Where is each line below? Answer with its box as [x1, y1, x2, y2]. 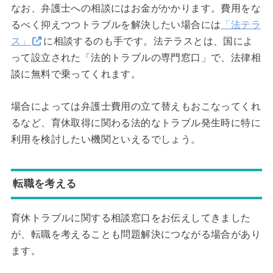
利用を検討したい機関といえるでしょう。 [10, 134, 201, 145]
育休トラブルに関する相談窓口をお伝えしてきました [10, 213, 251, 224]
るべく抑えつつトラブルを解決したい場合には [10, 19, 221, 30]
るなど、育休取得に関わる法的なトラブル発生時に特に [10, 118, 261, 129]
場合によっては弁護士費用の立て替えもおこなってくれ [10, 101, 261, 112]
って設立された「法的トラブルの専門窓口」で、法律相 [10, 52, 261, 63]
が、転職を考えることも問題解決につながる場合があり [10, 229, 261, 240]
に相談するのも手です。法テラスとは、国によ [43, 36, 253, 47]
